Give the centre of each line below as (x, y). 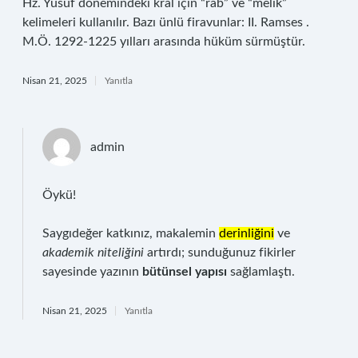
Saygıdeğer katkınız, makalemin (131, 233)
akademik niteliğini (93, 253)
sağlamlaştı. (261, 272)
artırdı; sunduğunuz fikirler (220, 253)
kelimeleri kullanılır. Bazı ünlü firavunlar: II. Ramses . (166, 22)
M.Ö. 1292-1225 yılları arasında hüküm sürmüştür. (164, 42)
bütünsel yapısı (185, 272)
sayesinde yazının (92, 272)
